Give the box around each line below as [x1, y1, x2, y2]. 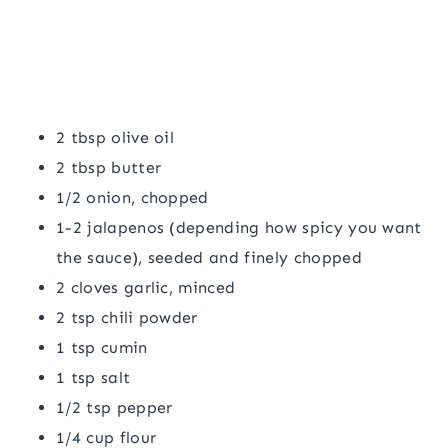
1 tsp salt [56, 368, 131, 388]
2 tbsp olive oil [56, 128, 175, 148]
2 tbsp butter [56, 158, 162, 178]
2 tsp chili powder [56, 308, 198, 328]
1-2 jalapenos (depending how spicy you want [56, 218, 422, 238]
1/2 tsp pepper [56, 398, 173, 418]
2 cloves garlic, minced [56, 278, 236, 298]
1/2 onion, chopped [56, 188, 209, 208]
